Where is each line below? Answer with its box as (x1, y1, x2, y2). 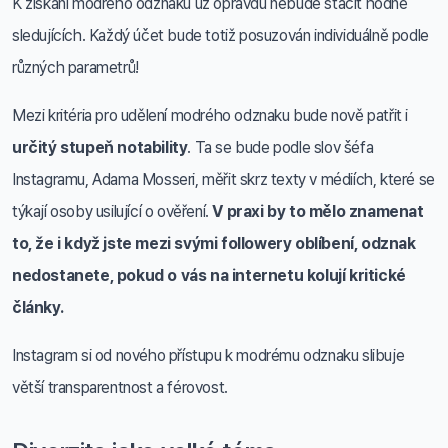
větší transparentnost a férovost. (12, 377, 228, 397)
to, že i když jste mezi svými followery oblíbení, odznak (12, 233, 416, 253)
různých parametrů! (12, 57, 139, 77)
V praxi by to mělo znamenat (208, 201, 424, 221)
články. (12, 297, 64, 317)
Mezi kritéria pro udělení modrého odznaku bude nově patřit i (12, 105, 409, 125)
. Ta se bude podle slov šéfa (187, 137, 374, 157)
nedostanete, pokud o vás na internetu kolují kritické (12, 265, 406, 285)
